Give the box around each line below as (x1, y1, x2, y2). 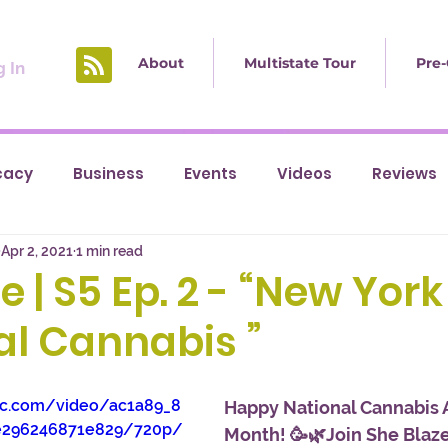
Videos (277, 163, 332, 185)
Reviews (372, 163, 437, 185)
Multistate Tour (243, 54, 356, 72)
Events (184, 163, 237, 185)
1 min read (76, 242, 143, 259)
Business (73, 163, 144, 185)
